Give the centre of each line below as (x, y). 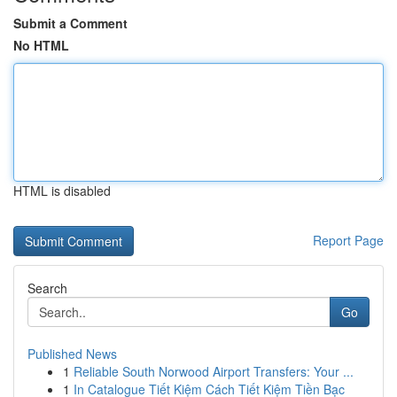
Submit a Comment (70, 23)
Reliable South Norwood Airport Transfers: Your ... (214, 371)
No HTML (41, 45)
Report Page (348, 240)
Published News (72, 354)
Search (47, 288)
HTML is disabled (62, 191)
